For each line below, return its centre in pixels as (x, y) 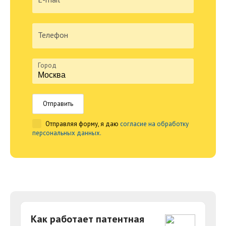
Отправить (58, 104)
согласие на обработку (154, 124)
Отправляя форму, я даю (82, 124)
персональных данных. (67, 133)
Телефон (53, 35)
